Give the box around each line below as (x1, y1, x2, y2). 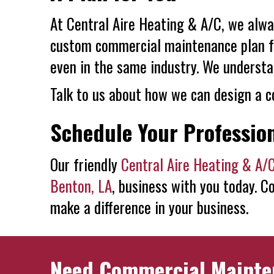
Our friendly (50, 153, 121, 176)
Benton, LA (50, 174, 112, 197)
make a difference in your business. (50, 196, 248, 218)
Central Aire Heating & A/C (67, 12, 221, 35)
